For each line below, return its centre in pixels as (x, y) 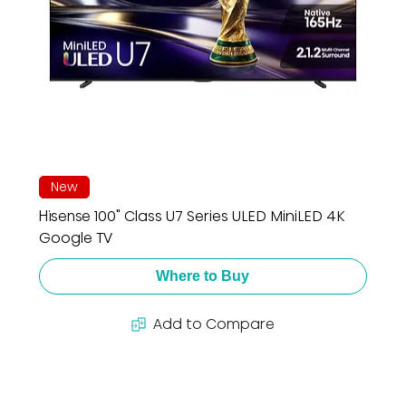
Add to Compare (213, 324)
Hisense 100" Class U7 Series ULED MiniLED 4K (191, 216)
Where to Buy (203, 275)
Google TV (75, 237)
